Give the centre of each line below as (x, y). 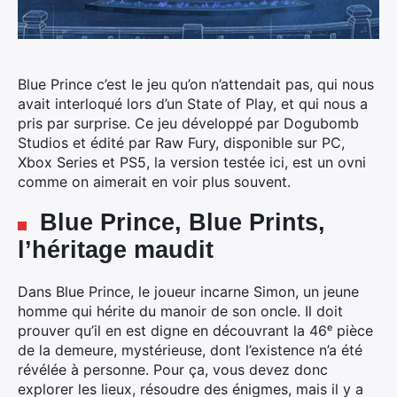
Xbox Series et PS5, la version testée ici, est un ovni (192, 162)
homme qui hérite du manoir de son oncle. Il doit (180, 311)
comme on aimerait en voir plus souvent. (154, 182)
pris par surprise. (74, 123)
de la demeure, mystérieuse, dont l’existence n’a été (190, 350)
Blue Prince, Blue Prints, (183, 222)
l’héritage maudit (116, 250)
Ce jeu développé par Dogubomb (245, 123)
